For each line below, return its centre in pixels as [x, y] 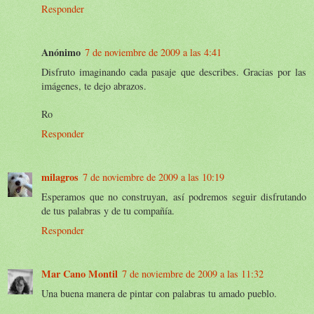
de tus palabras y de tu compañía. [108, 210]
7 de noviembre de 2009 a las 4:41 [153, 52]
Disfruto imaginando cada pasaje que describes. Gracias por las [174, 71]
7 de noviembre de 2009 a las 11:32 [193, 273]
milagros [60, 177]
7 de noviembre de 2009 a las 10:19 [153, 177]
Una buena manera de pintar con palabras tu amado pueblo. [159, 293]
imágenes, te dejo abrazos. [94, 86]
